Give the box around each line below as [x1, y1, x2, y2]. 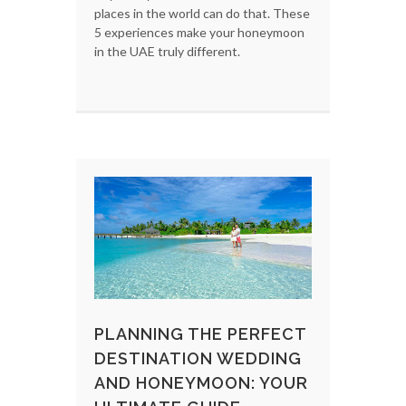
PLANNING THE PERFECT [94, 324, 306, 343]
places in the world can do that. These [94, 5, 310, 21]
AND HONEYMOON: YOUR [94, 372, 308, 392]
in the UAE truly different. [94, 43, 240, 59]
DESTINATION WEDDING [94, 348, 302, 368]
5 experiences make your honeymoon [94, 24, 304, 40]
